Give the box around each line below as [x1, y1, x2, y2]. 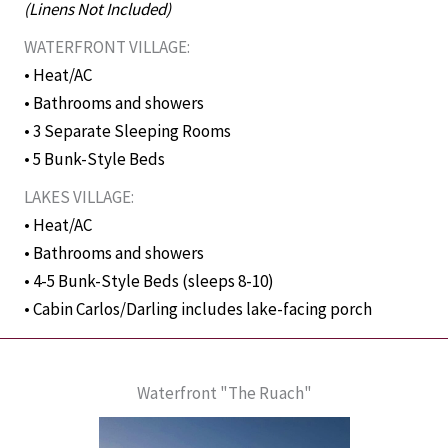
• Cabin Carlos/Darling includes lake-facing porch [24, 297, 375, 320]
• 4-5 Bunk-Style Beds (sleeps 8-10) [24, 269, 274, 292]
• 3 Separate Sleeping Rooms [24, 119, 231, 142]
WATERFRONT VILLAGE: [24, 35, 190, 58]
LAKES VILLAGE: [24, 185, 134, 208]
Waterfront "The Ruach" [136, 381, 312, 404]
